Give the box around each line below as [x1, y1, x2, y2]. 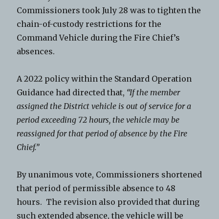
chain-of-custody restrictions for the [17, 19, 162, 29]
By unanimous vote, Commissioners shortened [17, 169, 202, 179]
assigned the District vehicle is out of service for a [17, 101, 192, 111]
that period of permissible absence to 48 [17, 183, 176, 193]
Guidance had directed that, [17, 87, 127, 97]
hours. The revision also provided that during [17, 197, 200, 207]
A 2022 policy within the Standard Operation [17, 73, 192, 84]
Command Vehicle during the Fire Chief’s [17, 32, 180, 43]
